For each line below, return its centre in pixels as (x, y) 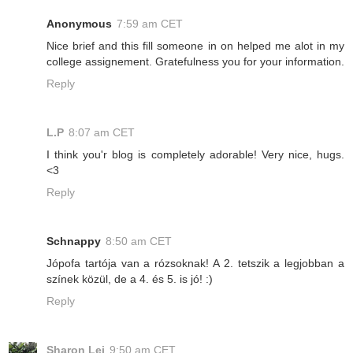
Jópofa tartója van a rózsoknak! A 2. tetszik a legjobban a (195, 264)
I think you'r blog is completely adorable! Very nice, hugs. (195, 155)
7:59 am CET (150, 24)
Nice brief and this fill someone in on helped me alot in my (195, 46)
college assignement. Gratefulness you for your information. (195, 62)
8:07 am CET (102, 133)
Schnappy (74, 242)
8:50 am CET (139, 242)
